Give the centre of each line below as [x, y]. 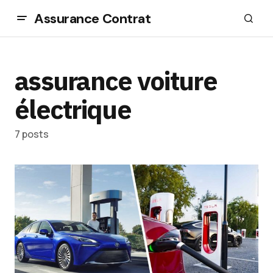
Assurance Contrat [93, 18]
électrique [73, 109]
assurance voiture [116, 80]
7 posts [32, 134]
